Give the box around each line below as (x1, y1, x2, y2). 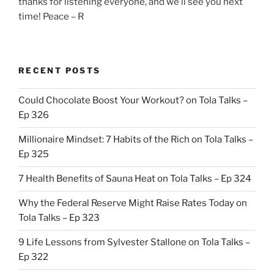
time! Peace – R (18, 10, 84, 22)
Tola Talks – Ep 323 (18, 212, 100, 224)
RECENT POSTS (18, 65, 101, 76)
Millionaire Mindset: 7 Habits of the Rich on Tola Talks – (18, 134, 253, 146)
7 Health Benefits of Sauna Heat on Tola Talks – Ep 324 (18, 173, 251, 185)
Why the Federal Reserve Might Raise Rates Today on (18, 198, 247, 209)
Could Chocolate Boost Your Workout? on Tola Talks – (18, 95, 248, 106)
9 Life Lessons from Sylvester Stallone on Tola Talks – (18, 237, 250, 248)
